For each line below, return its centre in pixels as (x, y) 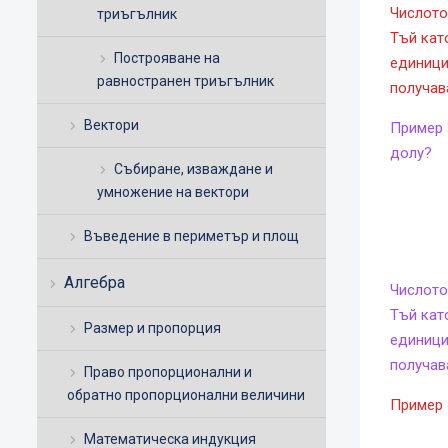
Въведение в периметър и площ (191, 236)
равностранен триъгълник (185, 81)
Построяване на (167, 58)
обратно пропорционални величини (186, 395)
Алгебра (94, 283)
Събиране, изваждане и (193, 169)
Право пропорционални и (168, 372)
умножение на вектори (173, 192)
